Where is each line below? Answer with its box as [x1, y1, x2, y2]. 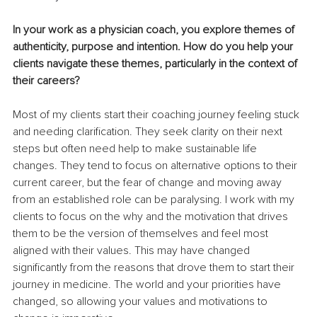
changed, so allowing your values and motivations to [13, 294, 270, 309]
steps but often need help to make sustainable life [13, 142, 260, 156]
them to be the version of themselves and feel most [13, 226, 271, 241]
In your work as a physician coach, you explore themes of [13, 23, 297, 38]
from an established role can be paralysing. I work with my [13, 192, 297, 207]
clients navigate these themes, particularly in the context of [13, 57, 300, 71]
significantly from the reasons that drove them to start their [13, 260, 297, 275]
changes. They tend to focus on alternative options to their [13, 158, 300, 173]
